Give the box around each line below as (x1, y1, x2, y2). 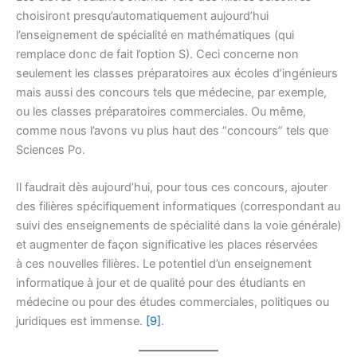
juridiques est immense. (16, 314, 146, 329)
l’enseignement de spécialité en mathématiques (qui (16, 27, 294, 42)
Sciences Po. (16, 142, 85, 157)
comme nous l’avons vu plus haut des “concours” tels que (16, 123, 328, 138)
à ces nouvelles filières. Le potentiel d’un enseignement (16, 257, 312, 272)
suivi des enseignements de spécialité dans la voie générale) (16, 218, 341, 233)
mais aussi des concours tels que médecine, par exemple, (16, 84, 327, 100)
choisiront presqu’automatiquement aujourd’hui (16, 8, 269, 23)
